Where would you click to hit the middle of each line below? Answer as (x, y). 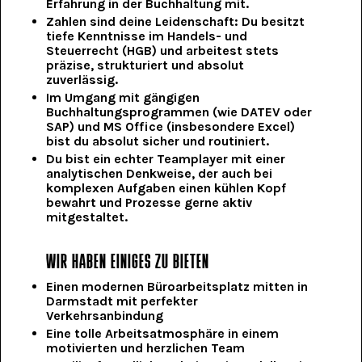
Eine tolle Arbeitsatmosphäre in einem (163, 334)
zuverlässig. (82, 80)
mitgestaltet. (87, 217)
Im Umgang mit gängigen (123, 98)
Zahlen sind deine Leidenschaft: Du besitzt (176, 22)
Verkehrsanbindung (105, 316)
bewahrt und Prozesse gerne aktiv (149, 203)
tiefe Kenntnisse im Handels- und (147, 36)
